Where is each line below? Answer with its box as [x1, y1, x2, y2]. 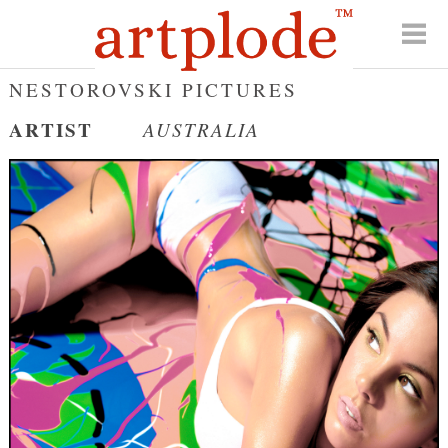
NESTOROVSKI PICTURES [8, 76, 298, 102]
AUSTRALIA [142, 116, 260, 143]
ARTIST [8, 116, 93, 145]
